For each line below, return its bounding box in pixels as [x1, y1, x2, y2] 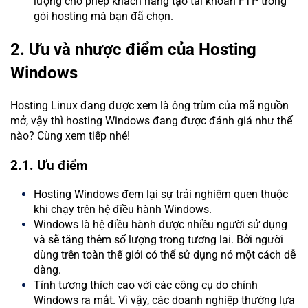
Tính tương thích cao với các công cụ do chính [34, 278, 258, 292]
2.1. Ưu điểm [10, 157, 87, 173]
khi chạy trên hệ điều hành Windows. [34, 203, 212, 217]
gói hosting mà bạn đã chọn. [34, 10, 173, 23]
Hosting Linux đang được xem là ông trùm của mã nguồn [10, 98, 289, 112]
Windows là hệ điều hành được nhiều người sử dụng [34, 218, 287, 232]
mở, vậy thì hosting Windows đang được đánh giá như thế [10, 113, 292, 127]
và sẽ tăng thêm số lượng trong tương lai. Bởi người [34, 233, 283, 247]
